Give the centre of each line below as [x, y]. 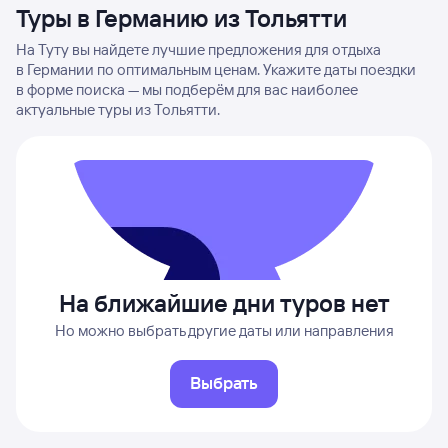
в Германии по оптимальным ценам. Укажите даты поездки [216, 69]
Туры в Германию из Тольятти [181, 18]
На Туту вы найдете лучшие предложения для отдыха [198, 49]
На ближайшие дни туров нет [224, 303]
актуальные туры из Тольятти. [118, 109]
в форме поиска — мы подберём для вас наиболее [187, 89]
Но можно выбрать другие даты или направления [224, 330]
